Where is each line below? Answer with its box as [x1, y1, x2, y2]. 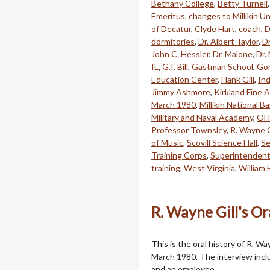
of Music [151, 137, 183, 148]
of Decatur [151, 23, 191, 34]
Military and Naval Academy [151, 111, 253, 122]
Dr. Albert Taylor [198, 36, 259, 46]
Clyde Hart [195, 23, 235, 34]
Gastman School [192, 61, 253, 72]
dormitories [151, 36, 195, 46]
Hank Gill [221, 74, 254, 84]
